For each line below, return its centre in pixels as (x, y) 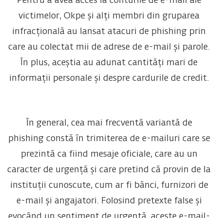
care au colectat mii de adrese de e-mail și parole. (109, 47)
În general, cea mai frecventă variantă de (109, 123)
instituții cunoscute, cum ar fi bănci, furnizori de (109, 186)
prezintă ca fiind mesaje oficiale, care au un (109, 154)
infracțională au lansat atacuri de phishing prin (109, 32)
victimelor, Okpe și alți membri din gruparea (109, 16)
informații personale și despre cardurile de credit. (109, 79)
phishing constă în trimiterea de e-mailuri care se (109, 139)
